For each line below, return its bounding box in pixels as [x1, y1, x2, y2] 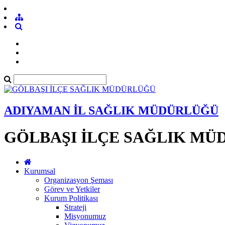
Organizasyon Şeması [44, 175, 113, 184]
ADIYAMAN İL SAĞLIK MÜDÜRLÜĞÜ [4, 103, 218, 117]
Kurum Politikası [44, 193, 98, 202]
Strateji [64, 202, 86, 211]
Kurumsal [24, 166, 55, 175]
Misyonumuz [64, 211, 106, 220]
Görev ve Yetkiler [44, 184, 100, 193]
